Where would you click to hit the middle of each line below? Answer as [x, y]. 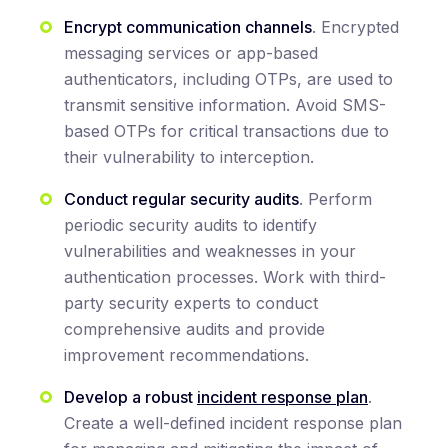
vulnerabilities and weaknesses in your [210, 251]
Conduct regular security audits [181, 199]
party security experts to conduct [191, 303]
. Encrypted [355, 27]
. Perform [335, 199]
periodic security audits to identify [190, 225]
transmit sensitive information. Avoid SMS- [225, 105]
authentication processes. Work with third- [225, 277]
